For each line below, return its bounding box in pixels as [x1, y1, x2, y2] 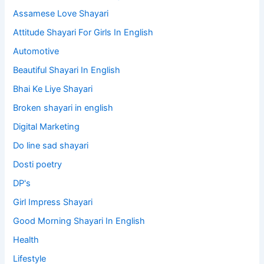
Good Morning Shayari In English [13, 215, 146, 226]
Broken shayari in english [13, 103, 114, 114]
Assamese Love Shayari [13, 8, 109, 19]
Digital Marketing [13, 121, 80, 133]
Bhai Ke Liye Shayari [13, 84, 93, 95]
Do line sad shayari [13, 140, 89, 151]
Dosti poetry [13, 159, 62, 170]
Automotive [13, 46, 60, 57]
